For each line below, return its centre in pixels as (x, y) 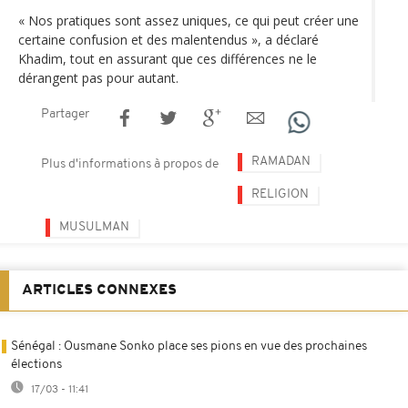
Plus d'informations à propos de (130, 164)
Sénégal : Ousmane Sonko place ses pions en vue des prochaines (189, 346)
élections (36, 364)
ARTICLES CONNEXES (99, 290)
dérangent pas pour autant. (98, 77)
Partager (65, 114)
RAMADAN (281, 161)
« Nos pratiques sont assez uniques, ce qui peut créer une (189, 20)
